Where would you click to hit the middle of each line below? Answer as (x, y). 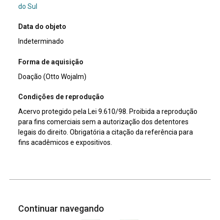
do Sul (28, 7)
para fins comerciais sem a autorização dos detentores (104, 122)
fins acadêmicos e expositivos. (65, 143)
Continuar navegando (62, 209)
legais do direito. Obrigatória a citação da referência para (106, 132)
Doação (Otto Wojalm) (53, 76)
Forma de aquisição (51, 62)
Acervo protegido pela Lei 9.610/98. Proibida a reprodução (108, 112)
